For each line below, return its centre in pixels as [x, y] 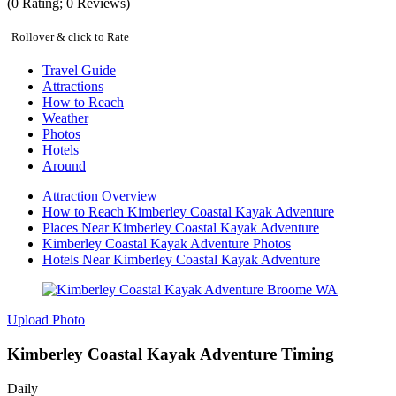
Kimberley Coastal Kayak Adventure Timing [171, 354]
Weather [65, 118]
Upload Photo [46, 320]
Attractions [73, 87]
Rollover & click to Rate [70, 37]
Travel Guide [79, 71]
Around [64, 166]
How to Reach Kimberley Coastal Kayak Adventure [188, 212]
